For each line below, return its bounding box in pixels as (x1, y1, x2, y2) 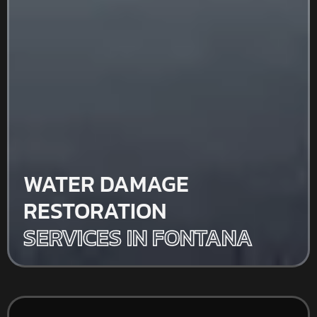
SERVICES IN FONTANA (23, 220, 253, 255)
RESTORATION (23, 193, 166, 228)
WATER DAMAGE (23, 166, 189, 201)
